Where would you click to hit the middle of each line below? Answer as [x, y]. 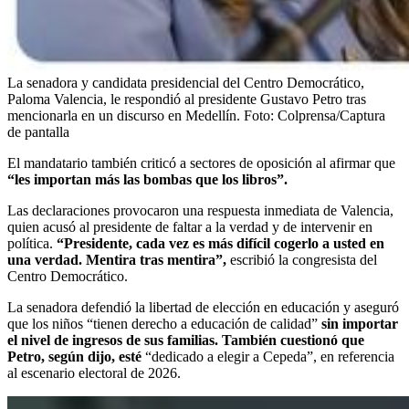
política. [32, 243]
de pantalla [38, 131]
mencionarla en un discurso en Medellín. [124, 115]
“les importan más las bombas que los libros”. [147, 179]
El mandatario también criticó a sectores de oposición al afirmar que [201, 163]
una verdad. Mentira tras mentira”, [119, 259]
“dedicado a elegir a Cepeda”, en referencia [270, 356]
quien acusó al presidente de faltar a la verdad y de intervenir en [190, 226]
